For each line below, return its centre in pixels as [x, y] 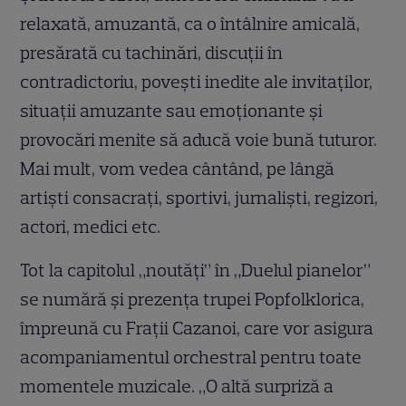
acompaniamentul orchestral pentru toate [191, 357]
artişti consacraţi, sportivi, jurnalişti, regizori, [199, 197]
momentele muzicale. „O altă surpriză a [177, 386]
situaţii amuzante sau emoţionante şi [172, 110]
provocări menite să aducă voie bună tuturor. [199, 139]
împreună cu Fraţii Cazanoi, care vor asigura [197, 328]
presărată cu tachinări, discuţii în [152, 52]
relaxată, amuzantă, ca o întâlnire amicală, [190, 23]
